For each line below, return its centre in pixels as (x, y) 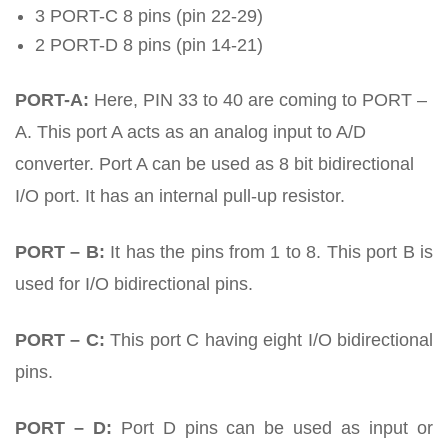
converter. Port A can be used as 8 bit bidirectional (214, 164)
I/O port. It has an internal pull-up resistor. (180, 196)
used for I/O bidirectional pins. (134, 284)
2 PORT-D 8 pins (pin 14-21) (149, 45)
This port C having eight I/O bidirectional (269, 340)
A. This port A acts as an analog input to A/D (190, 132)
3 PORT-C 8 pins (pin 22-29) (149, 16)
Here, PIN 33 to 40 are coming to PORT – (258, 100)
